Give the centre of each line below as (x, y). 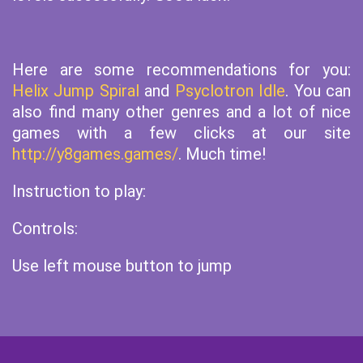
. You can (318, 91)
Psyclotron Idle (230, 91)
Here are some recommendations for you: (181, 70)
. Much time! (222, 154)
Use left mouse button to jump (122, 266)
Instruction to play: (79, 191)
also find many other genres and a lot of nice (181, 112)
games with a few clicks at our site (181, 133)
